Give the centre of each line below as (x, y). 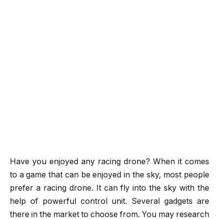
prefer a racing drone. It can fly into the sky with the (109, 188)
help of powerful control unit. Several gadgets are (109, 201)
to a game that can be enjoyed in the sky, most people (109, 175)
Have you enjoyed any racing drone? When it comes (109, 162)
